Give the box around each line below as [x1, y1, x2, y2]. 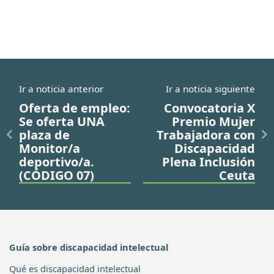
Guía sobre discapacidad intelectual [9, 240, 168, 253]
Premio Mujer [172, 113, 255, 130]
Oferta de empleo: [19, 99, 130, 116]
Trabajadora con [157, 126, 255, 143]
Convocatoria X [164, 99, 255, 116]
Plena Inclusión [162, 153, 255, 170]
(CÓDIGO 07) [19, 166, 94, 183]
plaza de [19, 126, 70, 143]
